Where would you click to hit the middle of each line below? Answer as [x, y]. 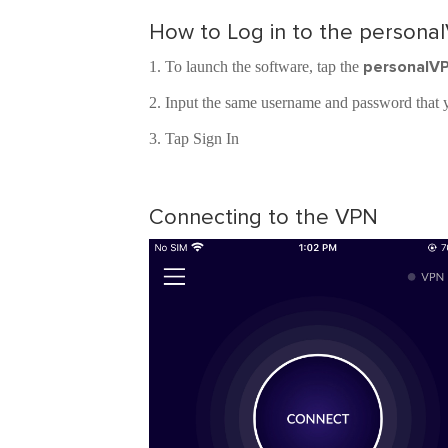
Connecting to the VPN [264, 217]
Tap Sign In [202, 139]
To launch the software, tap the [264, 67]
